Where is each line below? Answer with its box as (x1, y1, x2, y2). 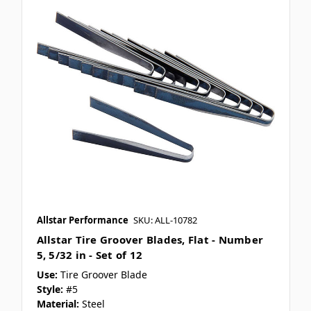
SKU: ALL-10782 (133, 213, 197, 226)
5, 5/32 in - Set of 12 (36, 247, 142, 262)
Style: (36, 282, 63, 296)
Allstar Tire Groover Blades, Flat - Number (36, 232, 263, 246)
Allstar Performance (36, 213, 128, 226)
